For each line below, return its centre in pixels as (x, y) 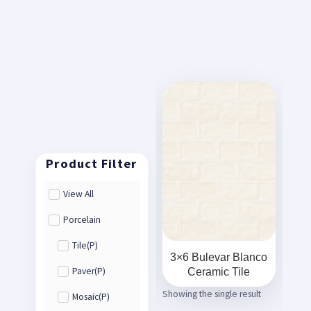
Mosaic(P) (91, 297)
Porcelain (82, 220)
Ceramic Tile (219, 271)
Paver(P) (89, 271)
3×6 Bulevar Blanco (219, 257)
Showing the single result (212, 294)
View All (79, 194)
